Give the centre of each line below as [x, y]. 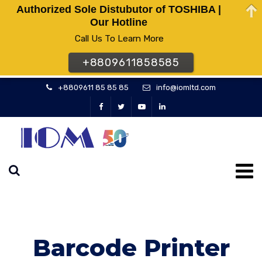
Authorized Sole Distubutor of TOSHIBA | [119, 10]
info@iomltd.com [186, 88]
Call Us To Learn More [119, 39]
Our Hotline [119, 23]
